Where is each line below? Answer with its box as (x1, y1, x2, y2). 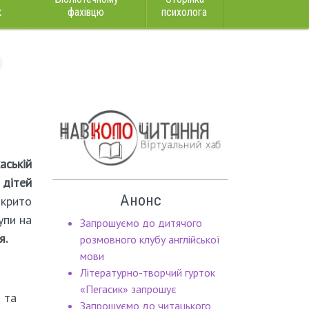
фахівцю (68, 6, 104, 19)
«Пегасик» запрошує (80, 282, 177, 297)
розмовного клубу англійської (80, 232, 220, 247)
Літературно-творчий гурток (80, 266, 215, 280)
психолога (161, 6, 207, 19)
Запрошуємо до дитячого (80, 216, 202, 230)
